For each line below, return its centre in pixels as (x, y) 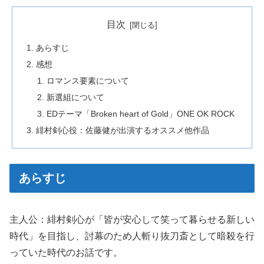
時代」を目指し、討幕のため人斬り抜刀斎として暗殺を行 (132, 236)
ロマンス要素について (88, 81)
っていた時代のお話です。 (66, 253)
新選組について (75, 98)
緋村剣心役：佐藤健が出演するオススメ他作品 (123, 130)
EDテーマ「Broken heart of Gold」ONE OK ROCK (140, 113)
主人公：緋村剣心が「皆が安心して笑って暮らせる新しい (132, 220)
